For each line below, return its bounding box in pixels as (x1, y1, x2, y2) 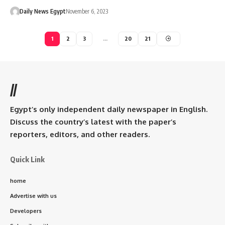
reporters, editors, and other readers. (10, 129, 150, 139)
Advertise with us (10, 192, 57, 199)
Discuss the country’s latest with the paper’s (10, 117, 176, 127)
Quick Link (10, 154, 45, 164)
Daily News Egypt (19, 7, 66, 15)
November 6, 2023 (65, 7, 108, 15)
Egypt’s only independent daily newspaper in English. (10, 104, 207, 114)
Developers (10, 207, 42, 214)
